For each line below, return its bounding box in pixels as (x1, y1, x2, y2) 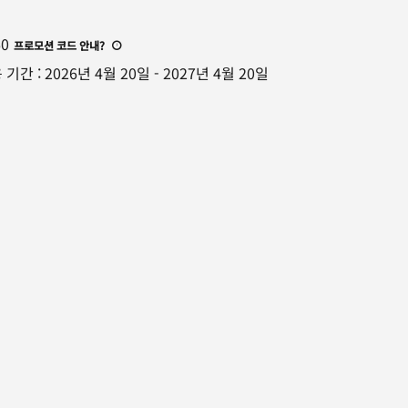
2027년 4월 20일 (163, 62, 269, 84)
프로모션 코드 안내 (14, 37, 99, 53)
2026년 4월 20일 (45, 62, 150, 84)
